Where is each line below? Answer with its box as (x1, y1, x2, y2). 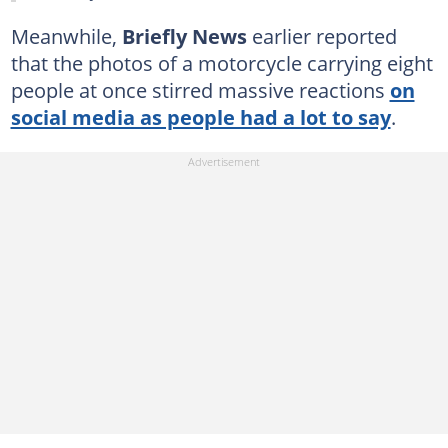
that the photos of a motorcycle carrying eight (10, 49, 433, 77)
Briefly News (121, 22, 252, 50)
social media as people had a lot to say (10, 103, 391, 131)
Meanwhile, (10, 22, 122, 50)
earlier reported (251, 22, 397, 50)
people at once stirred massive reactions (10, 76, 390, 104)
